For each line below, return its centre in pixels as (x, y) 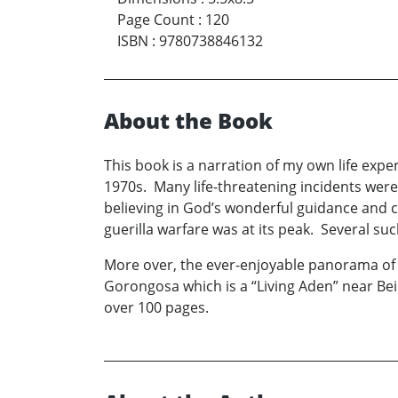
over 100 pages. (156, 307)
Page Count (156, 19)
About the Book (188, 120)
